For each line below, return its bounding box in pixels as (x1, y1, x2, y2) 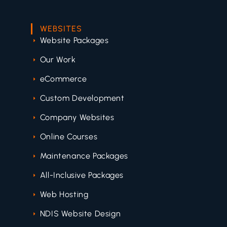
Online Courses (40, 132, 98, 142)
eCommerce (40, 74, 87, 84)
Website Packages (40, 35, 109, 46)
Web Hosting (40, 190, 89, 200)
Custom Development (40, 93, 125, 103)
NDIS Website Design (40, 209, 121, 219)
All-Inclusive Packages (40, 170, 124, 180)
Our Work (40, 55, 76, 65)
